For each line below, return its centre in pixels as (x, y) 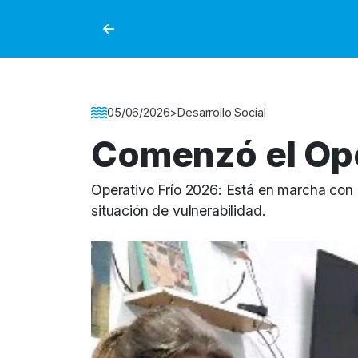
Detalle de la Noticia (155, 113)
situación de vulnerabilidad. (179, 211)
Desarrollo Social (222, 112)
